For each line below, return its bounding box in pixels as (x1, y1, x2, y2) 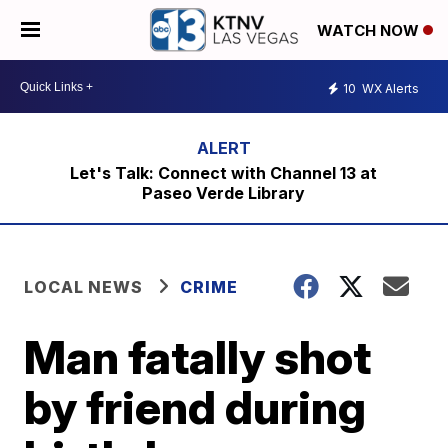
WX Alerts (359, 80, 419, 96)
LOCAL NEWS (24, 277, 144, 297)
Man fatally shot (24, 329, 372, 385)
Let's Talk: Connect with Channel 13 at (70, 163, 378, 183)
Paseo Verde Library (142, 183, 306, 203)
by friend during (24, 379, 367, 435)
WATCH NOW (317, 21, 423, 41)
